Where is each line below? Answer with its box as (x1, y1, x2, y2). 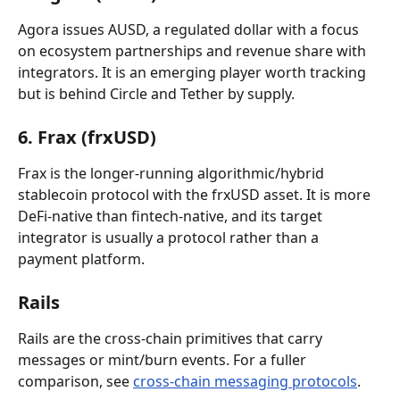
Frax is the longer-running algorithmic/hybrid (18, 163, 328, 183)
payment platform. (18, 249, 145, 269)
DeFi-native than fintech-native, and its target (18, 206, 326, 226)
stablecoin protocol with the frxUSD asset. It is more (18, 185, 374, 204)
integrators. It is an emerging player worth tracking (18, 62, 370, 82)
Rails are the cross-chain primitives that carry (18, 329, 326, 348)
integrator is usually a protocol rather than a (18, 228, 322, 247)
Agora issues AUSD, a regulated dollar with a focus (18, 20, 362, 39)
